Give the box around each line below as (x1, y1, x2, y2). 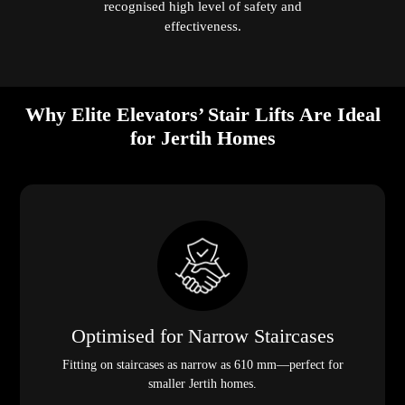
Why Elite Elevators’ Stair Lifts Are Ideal (24, 103, 381, 127)
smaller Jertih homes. (148, 377, 257, 391)
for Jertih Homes (129, 127, 276, 150)
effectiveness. (164, 18, 241, 34)
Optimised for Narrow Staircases (71, 325, 334, 348)
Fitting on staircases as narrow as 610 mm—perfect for (61, 358, 344, 372)
